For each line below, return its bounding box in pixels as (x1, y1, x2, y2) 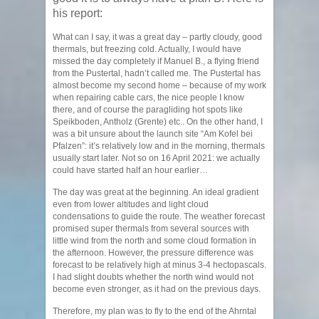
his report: (53, 7, 103, 20)
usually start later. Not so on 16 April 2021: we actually (53, 153, 260, 164)
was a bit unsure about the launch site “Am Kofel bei (53, 129, 253, 140)
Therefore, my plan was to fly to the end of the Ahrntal (53, 306, 256, 317)
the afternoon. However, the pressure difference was (53, 248, 253, 258)
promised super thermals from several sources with (53, 224, 249, 234)
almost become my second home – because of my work (53, 80, 266, 91)
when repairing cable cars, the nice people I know (53, 93, 244, 103)
